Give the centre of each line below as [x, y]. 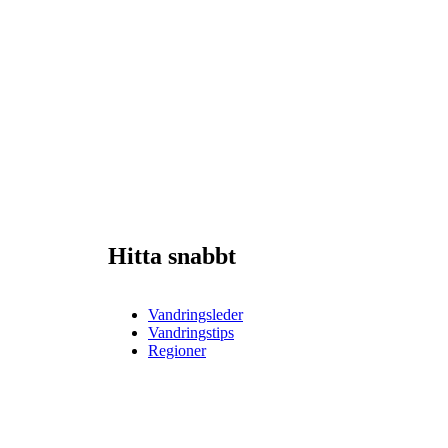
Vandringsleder [195, 315]
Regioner [177, 351]
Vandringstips [191, 333]
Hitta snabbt [172, 256]
